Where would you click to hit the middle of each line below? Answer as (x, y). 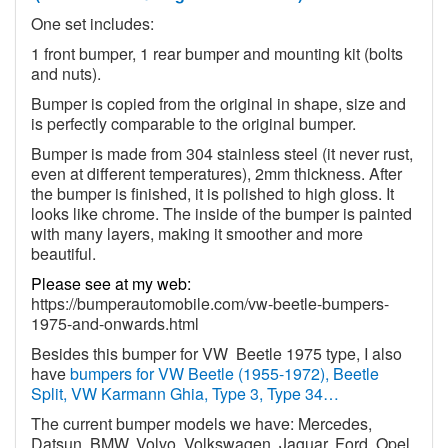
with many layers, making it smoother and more (197, 234)
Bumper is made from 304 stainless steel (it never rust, (222, 154)
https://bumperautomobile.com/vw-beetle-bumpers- (210, 304)
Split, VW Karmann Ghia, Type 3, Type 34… (185, 394)
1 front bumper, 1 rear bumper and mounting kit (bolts (217, 54)
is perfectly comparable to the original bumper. (193, 124)
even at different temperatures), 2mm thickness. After (216, 174)
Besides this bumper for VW (131, 354)
